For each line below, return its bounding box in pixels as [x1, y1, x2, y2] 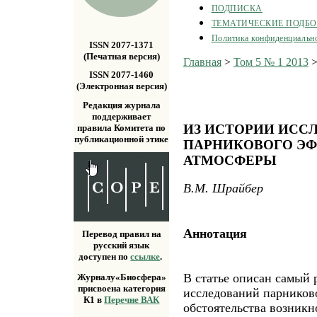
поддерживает [92, 110, 151, 122]
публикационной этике [74, 133, 169, 144]
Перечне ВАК [104, 294, 160, 306]
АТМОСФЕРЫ [183, 152, 277, 168]
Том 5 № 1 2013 [233, 55, 309, 68]
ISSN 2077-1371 [89, 39, 154, 50]
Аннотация [183, 226, 247, 241]
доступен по [79, 251, 131, 263]
